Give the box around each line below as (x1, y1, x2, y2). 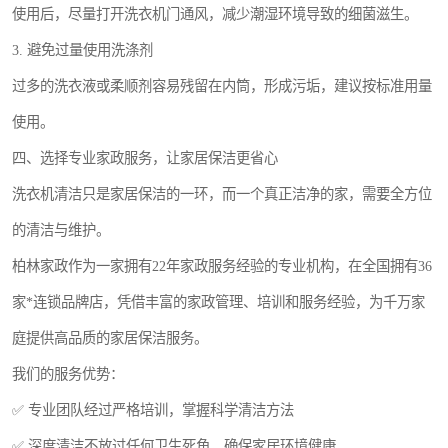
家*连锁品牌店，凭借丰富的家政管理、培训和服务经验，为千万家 (12, 294, 425, 311)
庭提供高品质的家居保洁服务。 (12, 330, 208, 347)
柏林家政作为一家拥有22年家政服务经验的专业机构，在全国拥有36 (12, 258, 432, 275)
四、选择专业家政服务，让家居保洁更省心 (12, 150, 278, 167)
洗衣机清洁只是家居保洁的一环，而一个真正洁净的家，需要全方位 (12, 186, 432, 203)
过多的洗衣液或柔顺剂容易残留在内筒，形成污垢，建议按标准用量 (12, 78, 432, 95)
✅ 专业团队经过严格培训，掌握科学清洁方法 (12, 402, 294, 419)
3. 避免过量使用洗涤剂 (12, 42, 153, 59)
